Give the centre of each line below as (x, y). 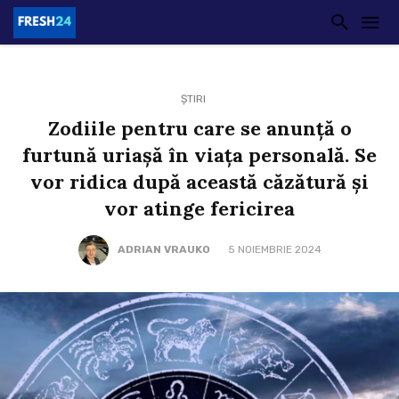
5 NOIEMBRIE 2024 (274, 250)
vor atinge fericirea (199, 208)
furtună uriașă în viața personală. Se (199, 155)
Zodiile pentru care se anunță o (199, 128)
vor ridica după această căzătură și (199, 182)
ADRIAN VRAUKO (163, 250)
